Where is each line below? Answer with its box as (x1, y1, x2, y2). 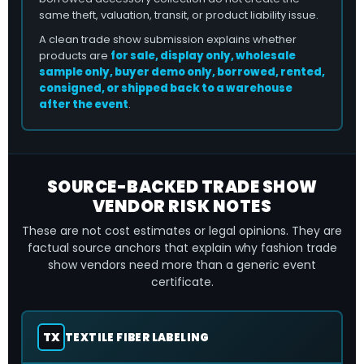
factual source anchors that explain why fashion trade (27, 240, 337, 256)
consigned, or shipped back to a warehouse (39, 80, 292, 96)
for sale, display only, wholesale (110, 48, 296, 63)
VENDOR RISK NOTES (92, 195, 272, 218)
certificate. (150, 274, 214, 290)
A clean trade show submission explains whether (39, 32, 297, 47)
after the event (39, 97, 128, 112)
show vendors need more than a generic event (48, 257, 316, 273)
